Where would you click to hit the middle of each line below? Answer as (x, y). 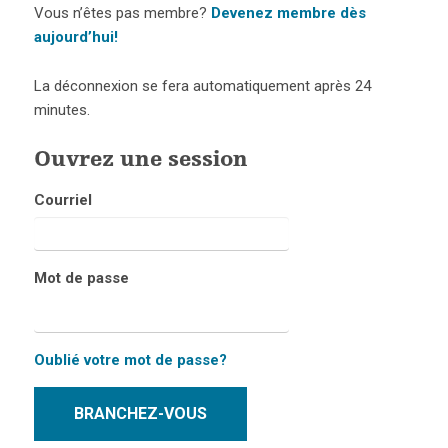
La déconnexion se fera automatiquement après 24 (202, 86)
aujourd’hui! (75, 37)
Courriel (62, 200)
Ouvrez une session (140, 161)
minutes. (61, 110)
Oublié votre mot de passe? (130, 360)
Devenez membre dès (288, 13)
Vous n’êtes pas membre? (122, 13)
